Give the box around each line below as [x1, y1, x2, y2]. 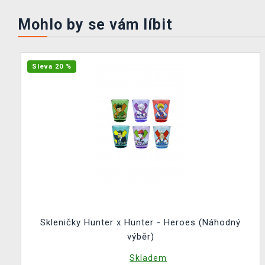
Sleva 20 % [32, 63, 72, 70]
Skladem [130, 253, 167, 263]
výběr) [127, 231, 154, 242]
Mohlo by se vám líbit [18, 16, 173, 33]
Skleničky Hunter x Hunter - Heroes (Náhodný [40, 217, 241, 228]
